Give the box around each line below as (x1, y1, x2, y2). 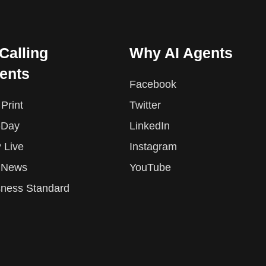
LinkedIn (129, 120, 170, 132)
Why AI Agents (129, 45, 233, 62)
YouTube (129, 161, 172, 174)
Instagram (129, 141, 178, 153)
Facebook (129, 78, 177, 91)
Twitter (129, 99, 161, 112)
